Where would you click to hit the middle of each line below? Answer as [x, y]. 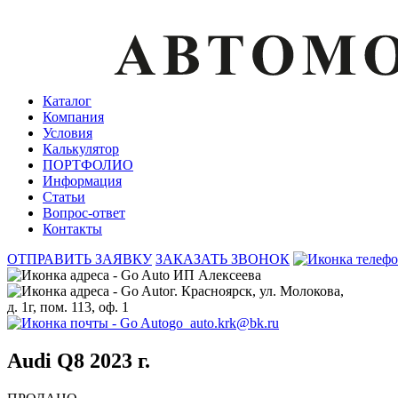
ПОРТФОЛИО [88, 164]
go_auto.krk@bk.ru [224, 322]
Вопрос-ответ [84, 212]
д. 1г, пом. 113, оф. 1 [68, 306]
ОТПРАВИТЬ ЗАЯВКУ [80, 259]
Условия [68, 132]
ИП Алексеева [215, 275]
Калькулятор [81, 148]
